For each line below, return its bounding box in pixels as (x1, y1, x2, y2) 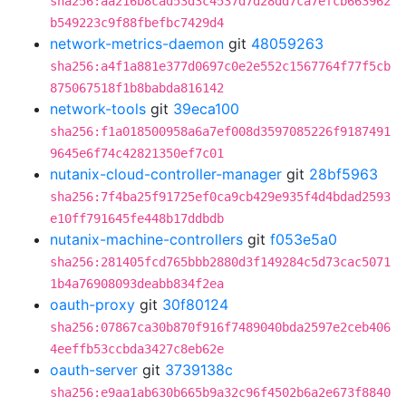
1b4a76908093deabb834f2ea (50, 276, 224, 291)
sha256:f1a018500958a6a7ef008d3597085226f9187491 (50, 124, 391, 139)
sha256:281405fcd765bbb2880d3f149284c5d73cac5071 (50, 255, 391, 269)
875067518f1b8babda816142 (50, 81, 224, 95)
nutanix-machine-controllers (50, 230, 243, 248)
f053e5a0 (270, 230, 337, 248)
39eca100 (173, 100, 239, 118)
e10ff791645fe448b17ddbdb (50, 211, 224, 226)
